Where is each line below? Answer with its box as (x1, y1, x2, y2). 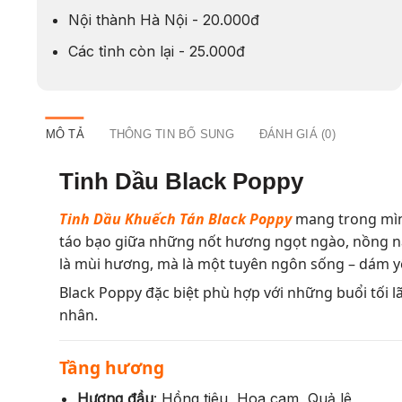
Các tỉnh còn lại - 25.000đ (68, 41, 246, 60)
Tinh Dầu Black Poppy (58, 169, 303, 195)
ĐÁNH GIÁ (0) (258, 127, 336, 142)
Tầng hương (58, 355, 164, 380)
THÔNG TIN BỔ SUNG (109, 127, 234, 142)
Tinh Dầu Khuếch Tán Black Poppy (58, 209, 292, 230)
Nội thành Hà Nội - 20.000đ (68, 11, 260, 30)
